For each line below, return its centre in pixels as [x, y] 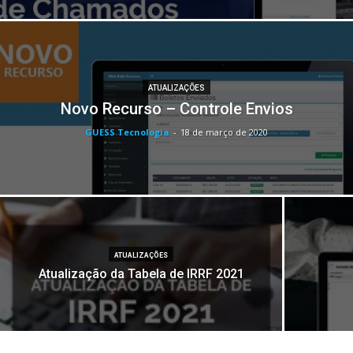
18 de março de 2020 [224, 132]
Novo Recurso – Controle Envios [176, 109]
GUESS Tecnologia [127, 132]
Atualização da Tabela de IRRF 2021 [141, 273]
